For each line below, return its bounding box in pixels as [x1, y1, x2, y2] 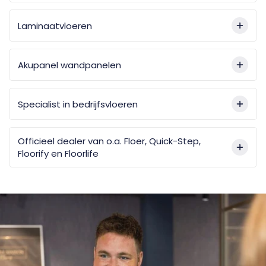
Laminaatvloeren [18, 19, 92, 32]
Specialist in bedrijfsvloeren [18, 97, 138, 110]
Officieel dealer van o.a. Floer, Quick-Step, [18, 135, 201, 147]
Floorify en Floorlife [18, 147, 99, 160]
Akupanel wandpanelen [18, 58, 121, 71]
